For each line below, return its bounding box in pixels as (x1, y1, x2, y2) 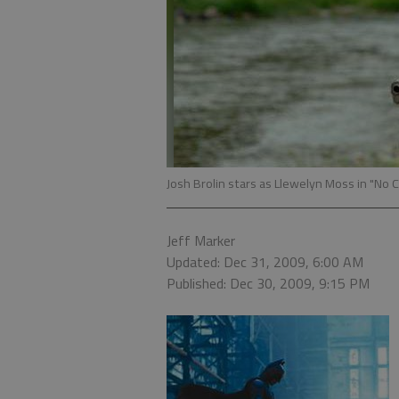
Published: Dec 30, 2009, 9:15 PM (167, 273, 370, 294)
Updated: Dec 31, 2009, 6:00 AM (167, 251, 363, 273)
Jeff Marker (167, 230, 235, 251)
